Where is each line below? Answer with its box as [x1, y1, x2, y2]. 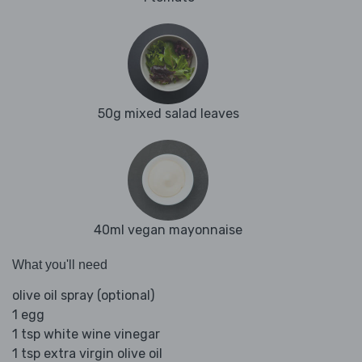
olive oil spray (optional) [12, 288, 154, 304]
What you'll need [12, 258, 107, 272]
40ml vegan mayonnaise [94, 222, 242, 238]
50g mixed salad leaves [97, 106, 239, 122]
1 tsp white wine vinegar [12, 326, 160, 343]
